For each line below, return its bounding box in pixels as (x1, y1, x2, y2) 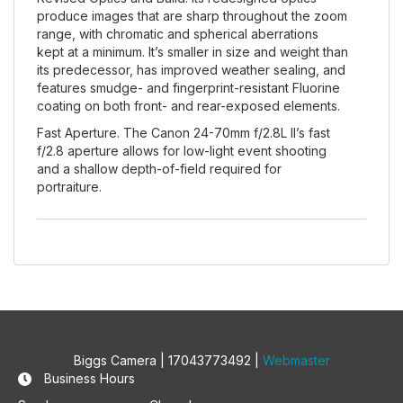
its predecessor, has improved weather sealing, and (37, 61, 345, 77)
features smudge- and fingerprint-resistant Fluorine (37, 79, 340, 95)
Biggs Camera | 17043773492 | (73, 352, 263, 368)
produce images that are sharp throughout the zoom (37, 7, 347, 23)
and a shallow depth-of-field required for (37, 160, 282, 176)
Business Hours (40, 370, 135, 386)
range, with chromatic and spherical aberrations (37, 25, 318, 41)
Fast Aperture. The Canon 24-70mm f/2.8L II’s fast (37, 124, 330, 140)
